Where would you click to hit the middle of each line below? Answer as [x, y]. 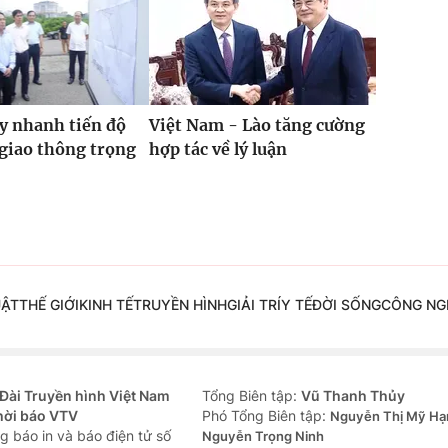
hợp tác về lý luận [217, 149]
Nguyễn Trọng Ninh [263, 436]
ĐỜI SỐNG [346, 305]
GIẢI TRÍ [253, 305]
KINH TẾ [105, 305]
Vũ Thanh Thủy [353, 396]
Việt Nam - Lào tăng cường [256, 125]
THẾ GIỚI [48, 305]
